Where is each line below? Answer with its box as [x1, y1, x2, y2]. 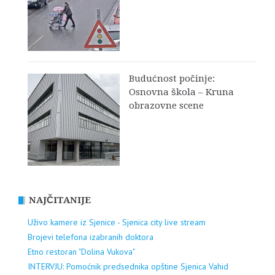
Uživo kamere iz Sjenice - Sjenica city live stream [28, 216, 206, 228]
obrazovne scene [129, 99, 204, 111]
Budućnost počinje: [129, 72, 215, 84]
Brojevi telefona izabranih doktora [28, 231, 153, 242]
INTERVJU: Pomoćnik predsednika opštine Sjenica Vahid [28, 260, 228, 272]
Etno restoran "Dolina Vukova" [28, 246, 135, 257]
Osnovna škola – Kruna [129, 86, 234, 98]
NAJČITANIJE [29, 194, 91, 206]
